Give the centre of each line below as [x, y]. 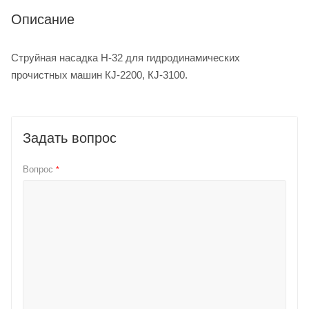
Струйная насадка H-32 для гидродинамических [126, 57]
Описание [43, 19]
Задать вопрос [70, 138]
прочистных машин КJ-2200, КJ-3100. [99, 74]
